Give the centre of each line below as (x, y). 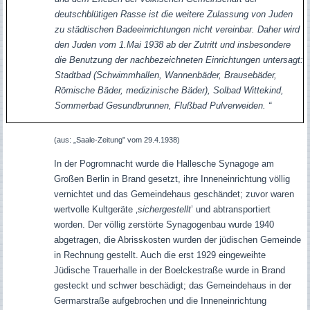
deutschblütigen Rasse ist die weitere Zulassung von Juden (173, 15)
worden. (71, 225)
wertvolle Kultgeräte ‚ (95, 210)
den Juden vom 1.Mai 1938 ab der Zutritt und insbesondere (172, 45)
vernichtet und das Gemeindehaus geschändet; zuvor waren (174, 194)
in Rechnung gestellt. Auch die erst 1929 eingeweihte (159, 255)
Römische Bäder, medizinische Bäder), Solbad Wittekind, (169, 91)
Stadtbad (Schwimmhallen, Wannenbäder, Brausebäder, (165, 75)
